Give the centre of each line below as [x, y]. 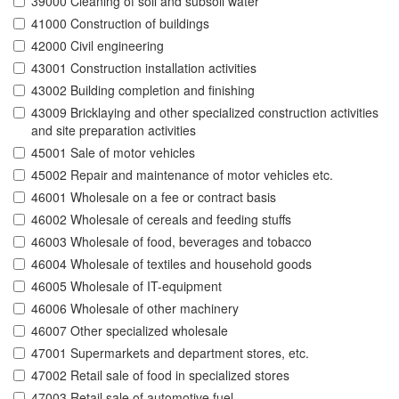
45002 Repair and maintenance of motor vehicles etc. [182, 175]
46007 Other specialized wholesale [130, 331]
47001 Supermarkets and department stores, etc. [170, 353]
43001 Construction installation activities [144, 68]
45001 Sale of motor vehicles [113, 153]
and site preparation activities [114, 130]
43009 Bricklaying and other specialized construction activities [205, 113]
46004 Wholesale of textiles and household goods [171, 264]
